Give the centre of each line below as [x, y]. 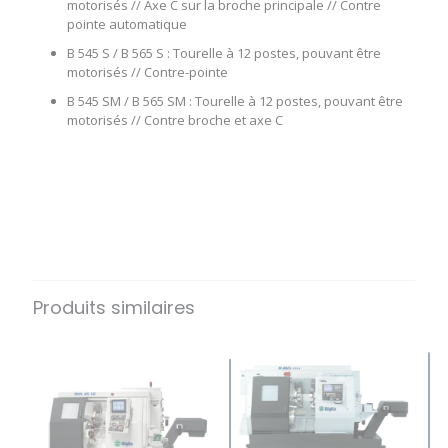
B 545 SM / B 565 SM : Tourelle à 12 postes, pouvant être [234, 101]
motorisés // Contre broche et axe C [174, 120]
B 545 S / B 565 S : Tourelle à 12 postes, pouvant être [223, 53]
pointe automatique [126, 24]
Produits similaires [114, 308]
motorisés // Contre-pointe [147, 72]
